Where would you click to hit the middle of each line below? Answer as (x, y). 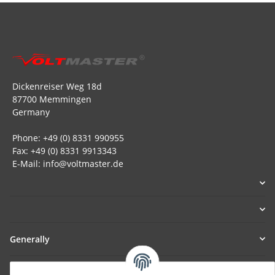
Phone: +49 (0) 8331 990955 (67, 137)
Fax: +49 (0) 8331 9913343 (63, 150)
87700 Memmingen (51, 99)
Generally (30, 239)
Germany (30, 112)
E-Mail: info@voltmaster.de (67, 163)
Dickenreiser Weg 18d (56, 86)
